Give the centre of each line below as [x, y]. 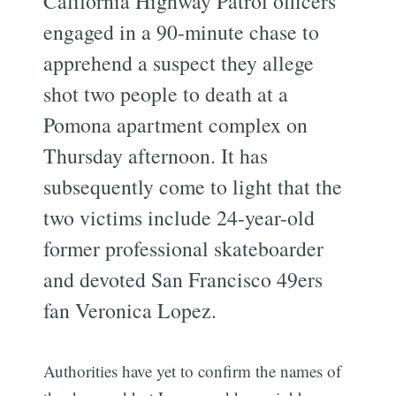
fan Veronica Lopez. [130, 310]
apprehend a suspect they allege [179, 62]
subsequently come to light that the [193, 186]
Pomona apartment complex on [176, 124]
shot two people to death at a [166, 93]
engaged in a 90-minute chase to [182, 31]
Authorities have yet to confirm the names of [193, 370]
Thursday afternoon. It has [156, 155]
